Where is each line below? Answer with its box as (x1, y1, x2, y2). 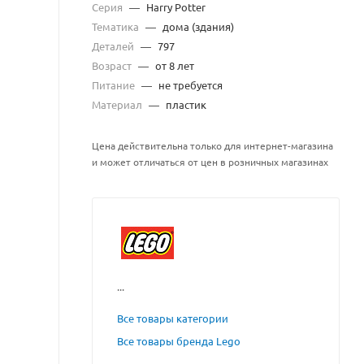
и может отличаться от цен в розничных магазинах (92, 155, 328, 168)
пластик (166, 97, 206, 111)
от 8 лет (155, 58, 194, 72)
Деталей (92, 39, 136, 53)
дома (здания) (162, 19, 234, 33)
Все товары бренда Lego (117, 334, 240, 348)
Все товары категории (117, 311, 228, 325)
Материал (92, 97, 145, 111)
